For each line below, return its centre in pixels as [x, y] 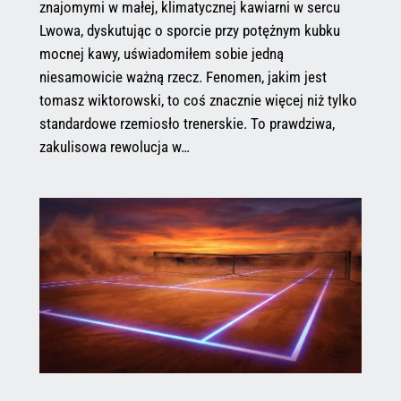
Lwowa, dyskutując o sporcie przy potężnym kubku [189, 31]
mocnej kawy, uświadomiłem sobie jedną [161, 54]
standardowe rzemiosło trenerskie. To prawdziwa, [187, 124]
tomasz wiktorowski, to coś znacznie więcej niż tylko [198, 101]
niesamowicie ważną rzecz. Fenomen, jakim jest [183, 77]
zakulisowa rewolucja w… [114, 147]
